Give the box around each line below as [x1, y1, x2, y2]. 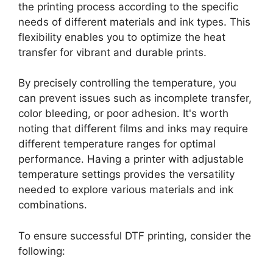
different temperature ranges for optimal [18, 138, 216, 151]
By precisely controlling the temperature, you [18, 77, 236, 90]
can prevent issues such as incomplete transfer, [18, 92, 252, 105]
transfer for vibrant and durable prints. [18, 46, 207, 58]
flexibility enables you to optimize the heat [18, 30, 225, 43]
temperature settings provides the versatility [18, 168, 235, 181]
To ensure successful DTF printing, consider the [18, 229, 251, 242]
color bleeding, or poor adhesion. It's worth [18, 107, 229, 120]
